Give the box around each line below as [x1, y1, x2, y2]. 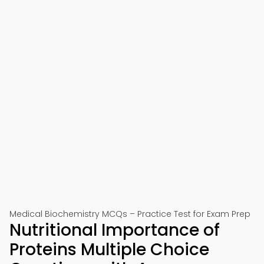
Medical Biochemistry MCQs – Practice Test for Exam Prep [9, 208, 250, 220]
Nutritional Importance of [9, 219, 220, 242]
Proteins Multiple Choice [9, 238, 209, 261]
